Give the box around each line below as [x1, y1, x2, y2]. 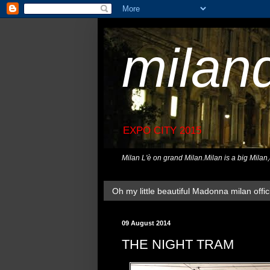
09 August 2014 [122, 219, 171, 227]
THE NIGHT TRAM [122, 236, 234, 252]
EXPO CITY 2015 [123, 125, 201, 137]
